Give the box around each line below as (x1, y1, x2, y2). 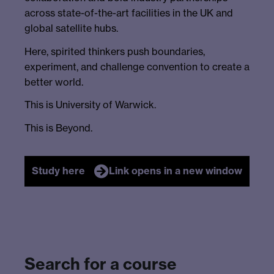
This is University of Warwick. (24, 98, 156, 111)
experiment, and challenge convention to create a (24, 60, 250, 73)
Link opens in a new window (109, 165, 242, 177)
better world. (24, 75, 83, 88)
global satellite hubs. (24, 21, 118, 34)
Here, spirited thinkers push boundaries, (24, 45, 205, 57)
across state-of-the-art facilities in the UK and (24, 6, 233, 19)
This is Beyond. (24, 122, 92, 135)
